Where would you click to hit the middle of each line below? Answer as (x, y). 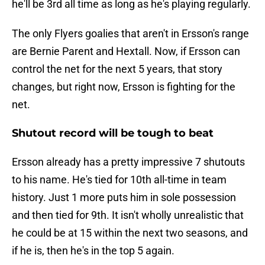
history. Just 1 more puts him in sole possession (124, 198)
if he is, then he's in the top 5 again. (93, 251)
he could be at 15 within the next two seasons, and (130, 233)
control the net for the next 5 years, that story (117, 69)
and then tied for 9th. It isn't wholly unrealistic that (128, 215)
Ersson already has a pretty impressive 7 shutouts (128, 162)
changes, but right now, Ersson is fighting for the (124, 87)
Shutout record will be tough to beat (113, 133)
